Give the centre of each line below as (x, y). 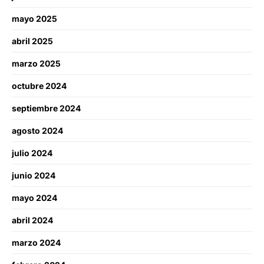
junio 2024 (34, 176)
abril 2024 (32, 220)
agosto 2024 (37, 131)
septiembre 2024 (46, 108)
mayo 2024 (34, 198)
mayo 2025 (34, 19)
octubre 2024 (39, 86)
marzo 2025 (36, 64)
